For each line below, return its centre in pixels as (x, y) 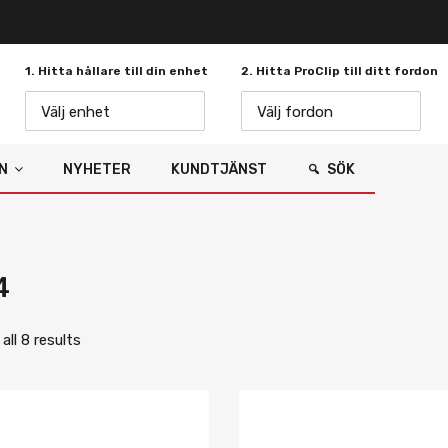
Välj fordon (294, 111)
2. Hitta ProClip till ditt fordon (339, 70)
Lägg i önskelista (257, 427)
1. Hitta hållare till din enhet (116, 70)
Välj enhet (75, 111)
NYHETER (97, 169)
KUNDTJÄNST (219, 169)
